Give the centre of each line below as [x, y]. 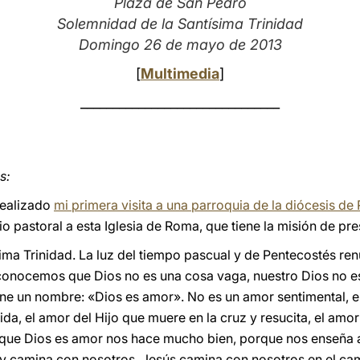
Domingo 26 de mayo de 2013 [180, 45]
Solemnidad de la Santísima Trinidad [180, 24]
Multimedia [180, 74]
